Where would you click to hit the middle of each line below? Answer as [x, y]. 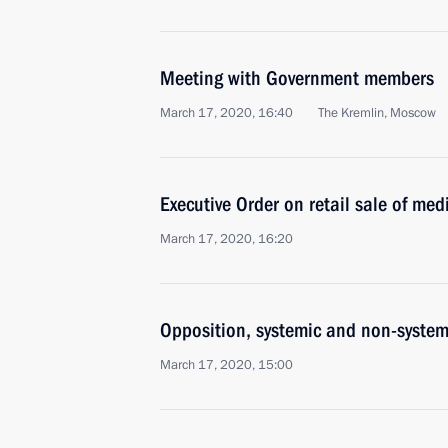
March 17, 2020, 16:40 [226, 113]
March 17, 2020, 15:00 [226, 365]
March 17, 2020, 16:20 [226, 239]
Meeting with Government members [297, 78]
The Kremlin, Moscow [377, 113]
